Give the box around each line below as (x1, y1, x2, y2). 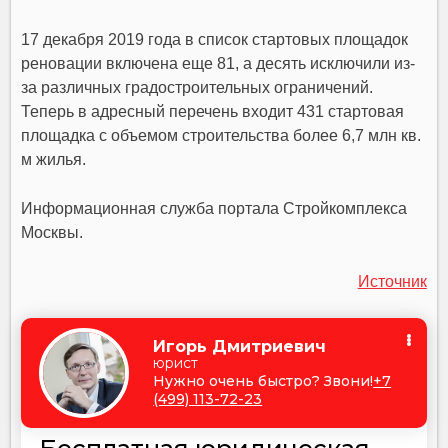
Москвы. (21, 224, 84, 242)
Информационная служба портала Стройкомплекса (21, 200, 408, 218)
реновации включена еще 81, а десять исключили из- (21, 55, 416, 73)
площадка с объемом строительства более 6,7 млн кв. (21, 127, 422, 145)
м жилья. (21, 151, 87, 169)
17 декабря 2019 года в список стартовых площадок (21, 31, 409, 49)
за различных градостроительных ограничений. (21, 79, 374, 97)
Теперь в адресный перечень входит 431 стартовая (21, 103, 405, 121)
